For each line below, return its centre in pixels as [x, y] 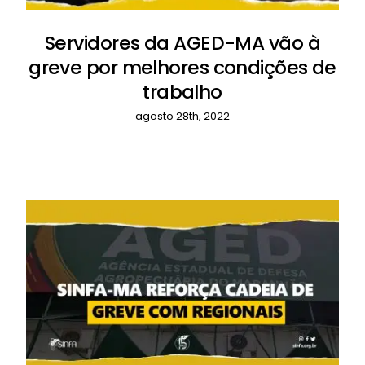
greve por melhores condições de [182, 68]
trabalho [182, 92]
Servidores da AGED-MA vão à [182, 44]
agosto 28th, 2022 [182, 117]
